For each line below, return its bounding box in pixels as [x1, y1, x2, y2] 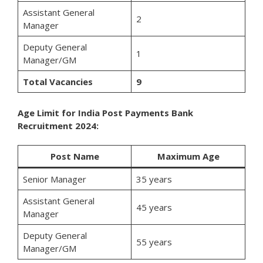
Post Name [50, 150, 99, 163]
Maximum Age [157, 150, 220, 163]
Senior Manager [22, 173, 86, 186]
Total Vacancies [22, 76, 93, 88]
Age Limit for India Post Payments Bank [18, 106, 193, 119]
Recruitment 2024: [18, 119, 99, 131]
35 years [136, 173, 172, 186]
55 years [136, 236, 172, 248]
